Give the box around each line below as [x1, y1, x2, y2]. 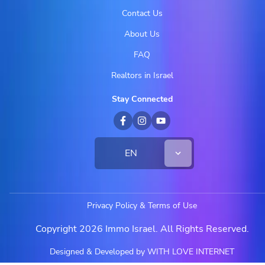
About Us [124, 28, 160, 40]
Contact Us [121, 8, 163, 20]
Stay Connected [111, 93, 173, 105]
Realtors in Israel [111, 70, 173, 82]
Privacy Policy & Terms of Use [87, 200, 197, 211]
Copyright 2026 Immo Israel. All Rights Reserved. [35, 222, 249, 235]
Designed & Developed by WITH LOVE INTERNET [50, 246, 234, 257]
